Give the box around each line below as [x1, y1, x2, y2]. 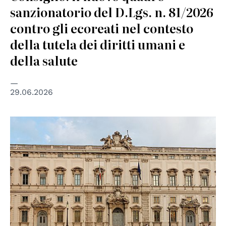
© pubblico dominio [10, 119, 81, 128]
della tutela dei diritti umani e [10, 35, 185, 53]
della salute [10, 51, 78, 70]
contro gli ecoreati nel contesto [10, 19, 193, 37]
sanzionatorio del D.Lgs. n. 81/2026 [10, 3, 213, 21]
